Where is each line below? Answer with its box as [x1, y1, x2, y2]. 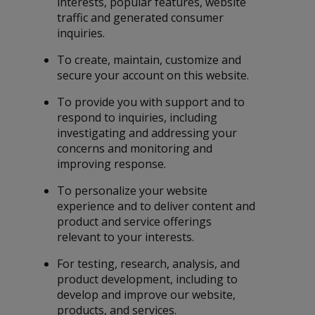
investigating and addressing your [57, 125, 238, 141]
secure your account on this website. [57, 67, 250, 84]
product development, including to [57, 271, 238, 288]
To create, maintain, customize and [57, 52, 242, 68]
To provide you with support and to [57, 94, 245, 110]
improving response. [57, 156, 167, 172]
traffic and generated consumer [57, 10, 224, 26]
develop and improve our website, [57, 287, 236, 303]
